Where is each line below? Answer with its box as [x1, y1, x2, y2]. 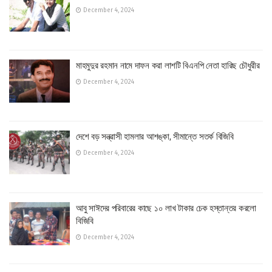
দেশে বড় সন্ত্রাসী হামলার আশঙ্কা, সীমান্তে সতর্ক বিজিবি [76, 131, 234, 142]
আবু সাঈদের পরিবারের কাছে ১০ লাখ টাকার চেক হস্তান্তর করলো [76, 202, 256, 214]
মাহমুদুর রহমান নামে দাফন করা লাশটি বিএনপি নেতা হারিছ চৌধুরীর [76, 59, 260, 71]
